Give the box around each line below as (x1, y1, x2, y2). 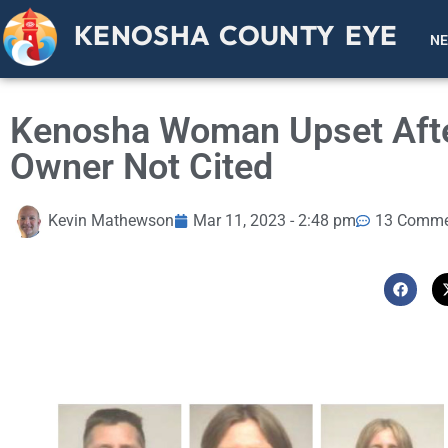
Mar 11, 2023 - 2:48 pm (193, 211, 356, 231)
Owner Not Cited (10, 145, 273, 188)
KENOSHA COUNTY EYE (74, 18, 398, 53)
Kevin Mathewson (48, 211, 174, 231)
